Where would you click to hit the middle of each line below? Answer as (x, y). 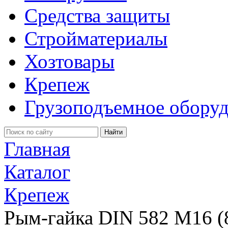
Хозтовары (69, 61)
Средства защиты (97, 16)
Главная (37, 149)
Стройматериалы (96, 38)
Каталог (37, 172)
